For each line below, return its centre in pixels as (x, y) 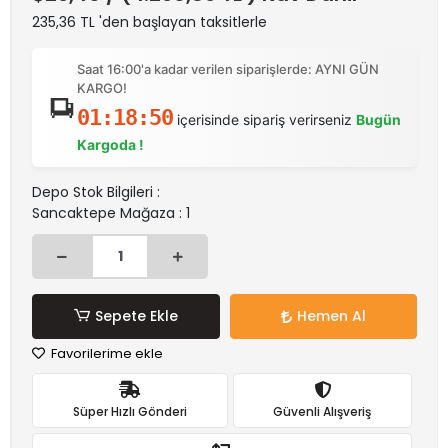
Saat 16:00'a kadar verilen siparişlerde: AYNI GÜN (227, 69)
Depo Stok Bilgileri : (96, 192)
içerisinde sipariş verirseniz (264, 119)
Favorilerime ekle (105, 353)
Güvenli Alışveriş (322, 411)
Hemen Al (331, 316)
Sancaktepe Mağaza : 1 (111, 213)
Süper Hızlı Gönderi (129, 411)
